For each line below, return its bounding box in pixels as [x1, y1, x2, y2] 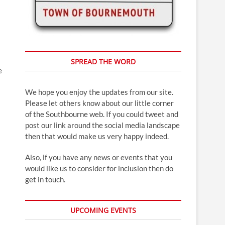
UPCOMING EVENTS [70, 205, 136, 215]
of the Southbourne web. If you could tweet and [25, 109, 178, 119]
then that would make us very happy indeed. [25, 132, 169, 141]
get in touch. [25, 175, 65, 184]
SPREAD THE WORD [71, 57, 136, 67]
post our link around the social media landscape [25, 121, 180, 130]
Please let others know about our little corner [25, 98, 174, 108]
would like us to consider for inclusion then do [25, 164, 173, 173]
